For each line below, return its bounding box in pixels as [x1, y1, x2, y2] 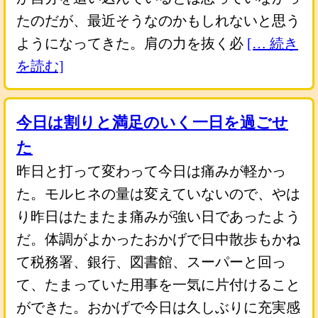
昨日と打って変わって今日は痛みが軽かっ [16, 163, 286, 179]
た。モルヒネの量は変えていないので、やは [16, 185, 300, 202]
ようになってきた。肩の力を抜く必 [16, 35, 247, 51]
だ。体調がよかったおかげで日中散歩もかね [16, 231, 300, 247]
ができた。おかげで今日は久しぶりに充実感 [16, 299, 300, 315]
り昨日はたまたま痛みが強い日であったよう [16, 208, 300, 224]
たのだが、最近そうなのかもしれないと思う [16, 12, 300, 28]
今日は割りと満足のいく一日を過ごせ [16, 113, 288, 131]
